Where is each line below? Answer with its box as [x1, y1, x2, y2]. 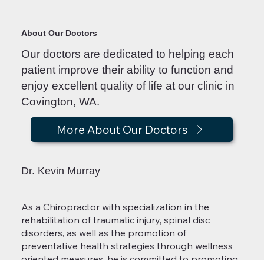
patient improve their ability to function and [21, 63, 233, 76]
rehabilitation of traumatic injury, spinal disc [21, 214, 210, 226]
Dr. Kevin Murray [21, 164, 101, 177]
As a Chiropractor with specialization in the [21, 201, 210, 213]
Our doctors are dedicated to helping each [21, 47, 234, 60]
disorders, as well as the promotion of [21, 227, 187, 239]
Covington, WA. [21, 95, 100, 108]
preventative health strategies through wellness [21, 240, 233, 252]
